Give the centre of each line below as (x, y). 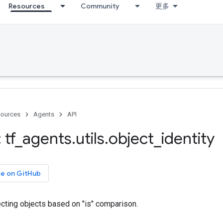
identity (188, 138)
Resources (27, 6)
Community (100, 6)
